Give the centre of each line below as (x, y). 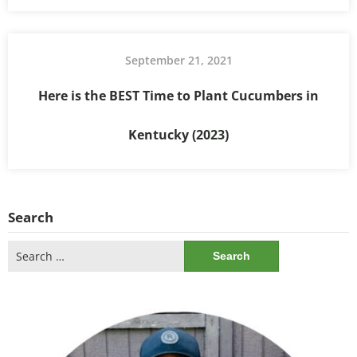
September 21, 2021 (178, 60)
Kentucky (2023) (178, 134)
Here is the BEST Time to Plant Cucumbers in (178, 95)
